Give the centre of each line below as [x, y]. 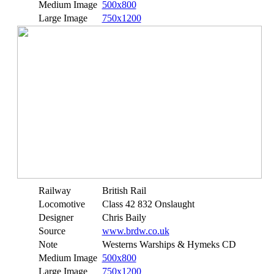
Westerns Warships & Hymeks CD [169, 244]
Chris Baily [124, 217]
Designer [56, 217]
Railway [54, 191]
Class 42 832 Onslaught [148, 204]
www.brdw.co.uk [135, 231]
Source [52, 231]
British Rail [124, 191]
